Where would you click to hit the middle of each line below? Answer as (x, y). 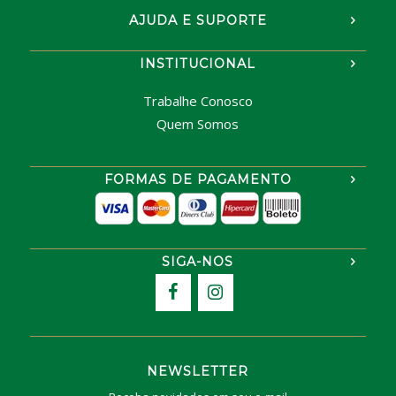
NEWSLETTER (198, 371)
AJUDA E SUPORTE (198, 20)
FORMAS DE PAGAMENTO (198, 179)
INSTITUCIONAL (198, 63)
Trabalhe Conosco (198, 100)
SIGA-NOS (198, 261)
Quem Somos (198, 123)
